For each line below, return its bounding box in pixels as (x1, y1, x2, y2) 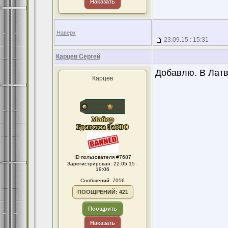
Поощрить (88, 206, 117, 212)
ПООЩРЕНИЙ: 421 (77, 189, 128, 195)
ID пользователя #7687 (74, 154, 131, 160)
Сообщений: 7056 (80, 178, 125, 183)
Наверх (56, 30, 76, 36)
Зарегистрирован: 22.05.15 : (67, 161, 138, 166)
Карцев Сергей (55, 53, 100, 60)
